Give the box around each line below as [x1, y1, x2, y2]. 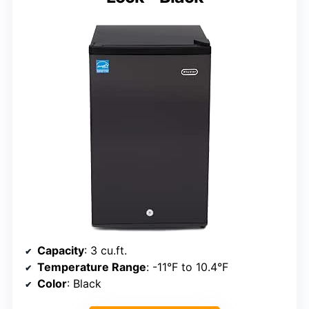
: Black [67, 276, 101, 290]
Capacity [37, 243, 84, 257]
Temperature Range [37, 259, 146, 274]
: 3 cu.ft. [84, 243, 127, 257]
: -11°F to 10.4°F [146, 259, 228, 274]
